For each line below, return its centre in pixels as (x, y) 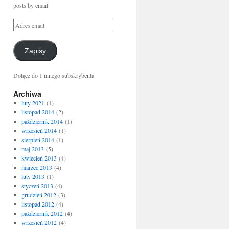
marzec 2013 (37, 167)
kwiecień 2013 (39, 158)
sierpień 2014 (38, 140)
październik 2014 (42, 121)
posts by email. (31, 5)
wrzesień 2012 (39, 222)
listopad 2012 (38, 204)
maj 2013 (32, 149)
